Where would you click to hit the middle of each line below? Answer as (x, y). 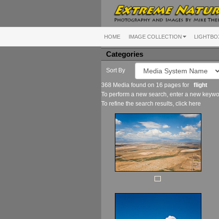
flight (200, 85)
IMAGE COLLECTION (155, 36)
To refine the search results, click (145, 103)
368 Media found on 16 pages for (147, 85)
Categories (125, 54)
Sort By (116, 70)
